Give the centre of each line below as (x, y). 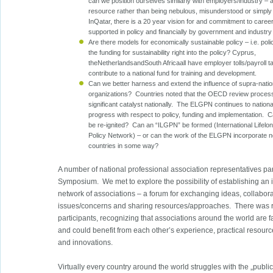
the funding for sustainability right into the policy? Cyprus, (172, 53)
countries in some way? (124, 146)
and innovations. (86, 243)
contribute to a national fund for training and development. (173, 73)
